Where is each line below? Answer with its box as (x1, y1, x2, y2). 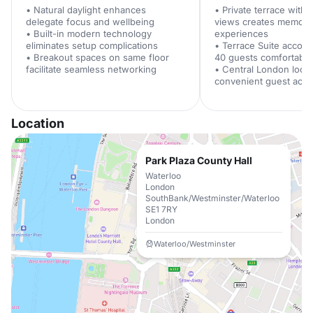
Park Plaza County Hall (145, 154, 252, 166)
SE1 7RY (145, 204, 177, 214)
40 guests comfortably (214, 52, 312, 63)
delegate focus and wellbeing (26, 16, 154, 27)
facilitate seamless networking (26, 64, 156, 75)
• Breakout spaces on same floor (26, 52, 169, 63)
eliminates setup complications (26, 40, 158, 51)
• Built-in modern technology (26, 28, 152, 39)
